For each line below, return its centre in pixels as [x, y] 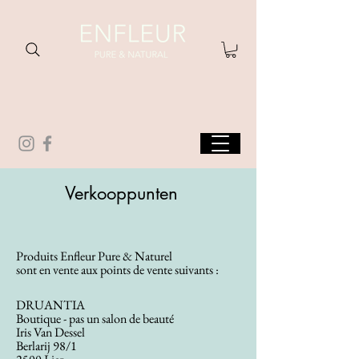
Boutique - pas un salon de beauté [95, 319]
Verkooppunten [121, 193]
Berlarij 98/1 [46, 346]
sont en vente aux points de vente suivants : [117, 270]
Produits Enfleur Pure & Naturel [94, 256]
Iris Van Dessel [50, 332]
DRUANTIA [50, 305]
